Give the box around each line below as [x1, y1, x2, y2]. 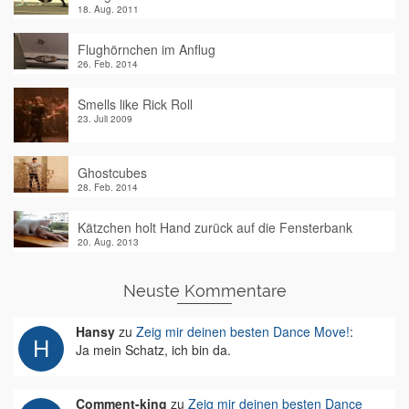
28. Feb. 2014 [78, 181, 138, 194]
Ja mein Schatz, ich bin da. [76, 341, 231, 359]
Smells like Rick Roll [78, 95, 193, 113]
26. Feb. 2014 [78, 58, 138, 70]
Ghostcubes [78, 163, 147, 182]
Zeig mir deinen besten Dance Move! [136, 322, 350, 341]
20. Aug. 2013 [78, 236, 139, 248]
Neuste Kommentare [122, 281, 287, 300]
